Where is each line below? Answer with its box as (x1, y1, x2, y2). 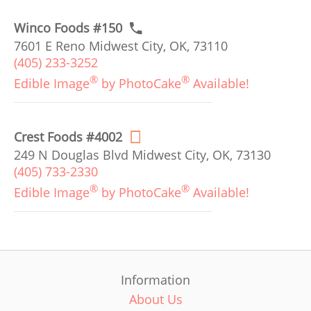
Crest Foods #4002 (14, 128, 122, 145)
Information (121, 271, 190, 288)
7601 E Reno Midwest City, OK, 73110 (14, 37, 228, 54)
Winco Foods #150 (14, 19, 122, 36)
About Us (128, 291, 183, 308)
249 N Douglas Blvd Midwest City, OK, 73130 (14, 146, 271, 163)
